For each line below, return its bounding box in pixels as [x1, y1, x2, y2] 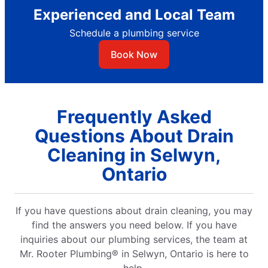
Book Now [111, 48, 157, 60]
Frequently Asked [56, 105, 212, 127]
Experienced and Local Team [33, 5, 235, 23]
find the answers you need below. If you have [31, 218, 237, 231]
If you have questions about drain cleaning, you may [16, 204, 252, 217]
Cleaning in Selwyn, [47, 144, 221, 166]
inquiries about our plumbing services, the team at [20, 233, 248, 245]
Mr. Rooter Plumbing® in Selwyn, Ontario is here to [19, 247, 249, 260]
